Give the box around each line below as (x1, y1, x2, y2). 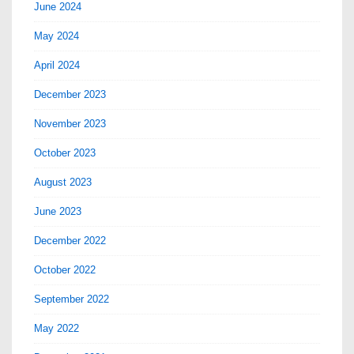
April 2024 (34, 58, 80, 71)
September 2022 (34, 292, 109, 305)
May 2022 (34, 322, 79, 334)
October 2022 (34, 263, 96, 276)
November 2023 (34, 117, 106, 130)
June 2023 (34, 205, 81, 217)
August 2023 (34, 175, 92, 188)
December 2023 (34, 88, 106, 100)
